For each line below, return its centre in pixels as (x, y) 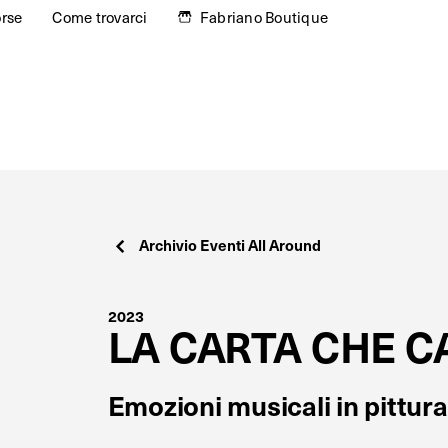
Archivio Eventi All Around (230, 245)
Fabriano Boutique (264, 17)
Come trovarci (100, 17)
